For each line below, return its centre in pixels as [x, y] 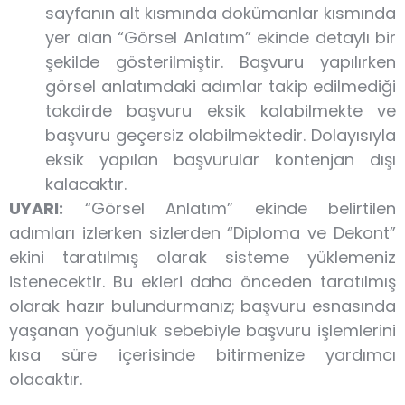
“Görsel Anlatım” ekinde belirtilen [230, 208]
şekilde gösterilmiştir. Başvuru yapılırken [221, 62]
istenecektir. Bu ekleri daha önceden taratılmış [202, 282]
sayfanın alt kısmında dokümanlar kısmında [221, 13]
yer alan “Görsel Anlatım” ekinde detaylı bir [221, 38]
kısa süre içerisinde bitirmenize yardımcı [202, 355]
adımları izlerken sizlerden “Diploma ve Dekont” [202, 233]
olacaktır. [46, 379]
